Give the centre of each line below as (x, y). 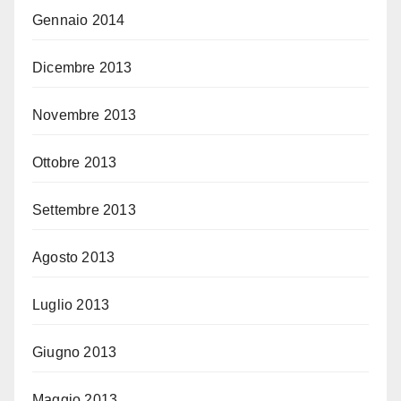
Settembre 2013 (84, 209)
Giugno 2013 (75, 352)
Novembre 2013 (85, 115)
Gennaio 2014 (79, 20)
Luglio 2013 (71, 304)
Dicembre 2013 (82, 67)
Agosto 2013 (74, 257)
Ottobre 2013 (75, 162)
